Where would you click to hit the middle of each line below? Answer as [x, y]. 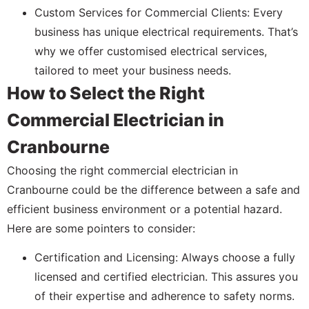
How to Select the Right [106, 93]
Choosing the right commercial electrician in [122, 170]
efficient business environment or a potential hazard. [144, 209]
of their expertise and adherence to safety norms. [165, 296]
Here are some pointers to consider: [101, 228]
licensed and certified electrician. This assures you [166, 277]
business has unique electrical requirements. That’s [166, 31]
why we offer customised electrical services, [151, 51]
